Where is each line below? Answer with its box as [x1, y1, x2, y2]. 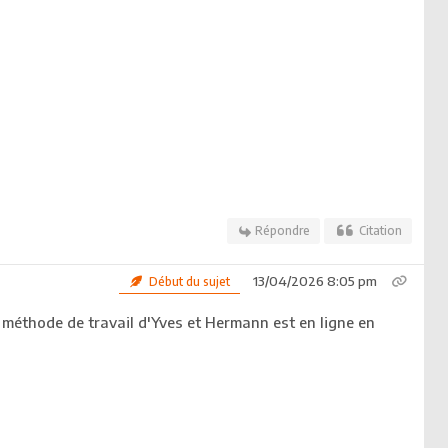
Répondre [254, 223, 310, 239]
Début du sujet [145, 274, 230, 290]
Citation [359, 223, 402, 239]
